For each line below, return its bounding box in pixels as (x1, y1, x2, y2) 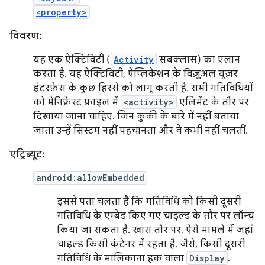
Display (189, 253, 225, 264)
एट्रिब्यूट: (9, 148, 44, 160)
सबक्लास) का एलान (157, 54, 240, 66)
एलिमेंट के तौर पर (177, 96, 249, 108)
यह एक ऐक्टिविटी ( (33, 54, 111, 66)
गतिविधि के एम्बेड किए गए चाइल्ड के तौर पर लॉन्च (57, 210, 254, 222)
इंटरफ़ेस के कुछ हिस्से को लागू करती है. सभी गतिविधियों (33, 82, 253, 94)
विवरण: (9, 30, 41, 42)
